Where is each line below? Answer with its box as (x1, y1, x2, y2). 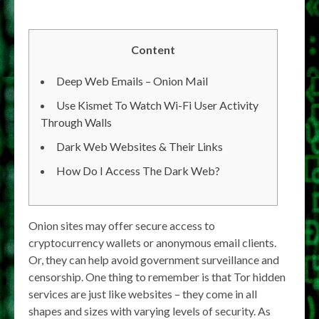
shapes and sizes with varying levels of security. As (28, 304, 271, 318)
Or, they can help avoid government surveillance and (28, 253, 279, 266)
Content (131, 43, 175, 56)
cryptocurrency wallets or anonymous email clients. (28, 236, 276, 249)
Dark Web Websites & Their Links (56, 140, 223, 153)
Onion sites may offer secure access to (28, 219, 215, 232)
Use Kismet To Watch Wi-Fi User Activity (56, 98, 258, 112)
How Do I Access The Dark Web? (56, 164, 220, 177)
